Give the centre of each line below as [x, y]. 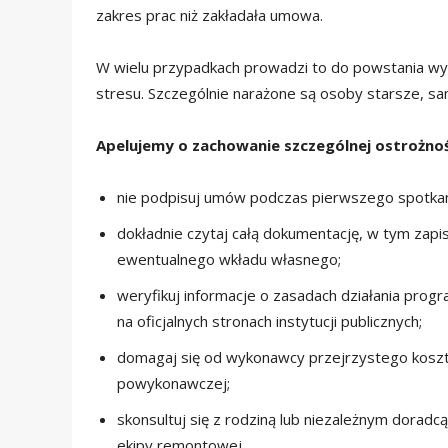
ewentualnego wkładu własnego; [229, 259]
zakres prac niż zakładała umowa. [209, 15]
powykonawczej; [173, 383]
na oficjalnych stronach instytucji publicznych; [269, 321]
